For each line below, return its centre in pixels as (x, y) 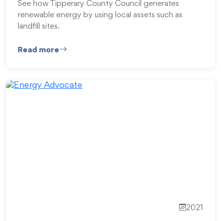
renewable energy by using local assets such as (100, 16)
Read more (38, 50)
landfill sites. (39, 27)
